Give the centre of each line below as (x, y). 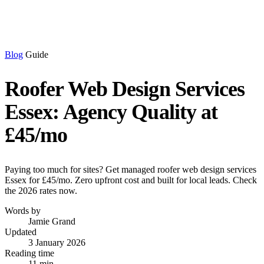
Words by (23, 211)
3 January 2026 (57, 242)
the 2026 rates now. (41, 191)
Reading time (29, 253)
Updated (21, 232)
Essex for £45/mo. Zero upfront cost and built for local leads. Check (131, 180)
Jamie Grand (52, 221)
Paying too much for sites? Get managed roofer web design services (131, 169)
